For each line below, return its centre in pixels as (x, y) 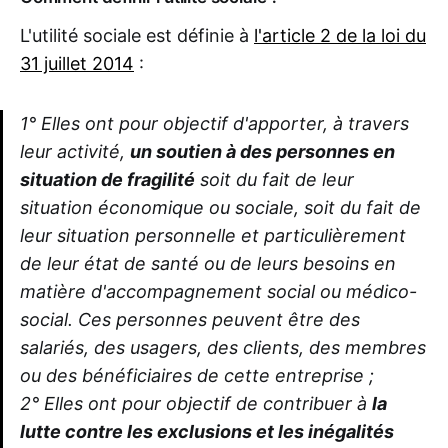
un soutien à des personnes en (262, 152)
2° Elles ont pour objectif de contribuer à (196, 404)
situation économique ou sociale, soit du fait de (220, 208)
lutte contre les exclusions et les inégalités (207, 432)
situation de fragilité (107, 180)
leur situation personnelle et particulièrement (213, 236)
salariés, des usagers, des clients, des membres (223, 348)
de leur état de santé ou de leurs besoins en (208, 264)
